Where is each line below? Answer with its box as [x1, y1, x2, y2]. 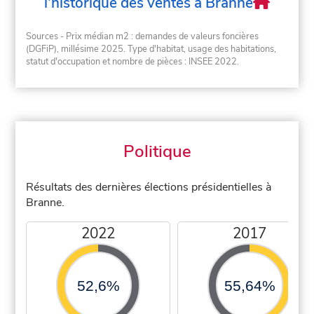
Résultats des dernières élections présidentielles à [26, 179, 272, 196]
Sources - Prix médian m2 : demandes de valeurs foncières [26, 30, 259, 43]
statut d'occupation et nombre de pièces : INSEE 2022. [26, 55, 240, 69]
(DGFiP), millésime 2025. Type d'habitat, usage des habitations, [26, 43, 277, 56]
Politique [123, 140, 191, 163]
